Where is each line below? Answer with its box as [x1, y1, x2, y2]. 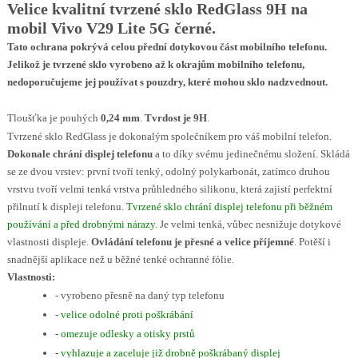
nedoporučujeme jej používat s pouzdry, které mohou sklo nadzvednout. [6, 75, 328, 88]
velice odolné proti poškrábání [60, 308, 193, 320]
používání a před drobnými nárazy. [6, 217, 157, 230]
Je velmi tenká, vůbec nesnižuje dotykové [157, 217, 341, 230]
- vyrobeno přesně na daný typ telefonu [54, 288, 225, 301]
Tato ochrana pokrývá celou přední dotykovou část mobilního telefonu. [6, 40, 327, 53]
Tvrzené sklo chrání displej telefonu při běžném [125, 200, 332, 213]
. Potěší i [293, 235, 331, 248]
